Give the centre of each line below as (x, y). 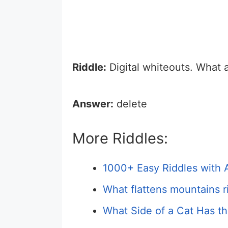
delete (130, 104)
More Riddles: (120, 138)
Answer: (93, 104)
